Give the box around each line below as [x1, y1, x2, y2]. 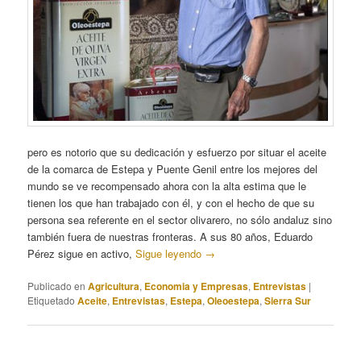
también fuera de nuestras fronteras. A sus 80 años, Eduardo [27, 228, 313, 244]
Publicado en [27, 278, 86, 293]
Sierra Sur [264, 293, 312, 308]
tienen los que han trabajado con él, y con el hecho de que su [27, 194, 315, 210]
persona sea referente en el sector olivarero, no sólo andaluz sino [27, 211, 333, 227]
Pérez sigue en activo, [27, 245, 136, 261]
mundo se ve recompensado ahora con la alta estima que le [27, 177, 307, 193]
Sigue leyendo [135, 245, 205, 261]
